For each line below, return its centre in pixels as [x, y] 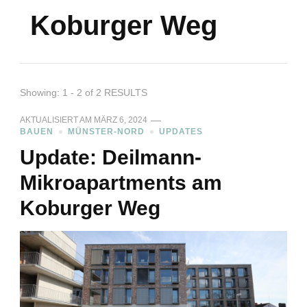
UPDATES [181, 132]
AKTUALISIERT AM [57, 120]
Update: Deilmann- [111, 158]
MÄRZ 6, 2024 [121, 120]
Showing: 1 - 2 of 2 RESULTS [84, 93]
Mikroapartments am [121, 183]
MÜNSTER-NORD [106, 132]
